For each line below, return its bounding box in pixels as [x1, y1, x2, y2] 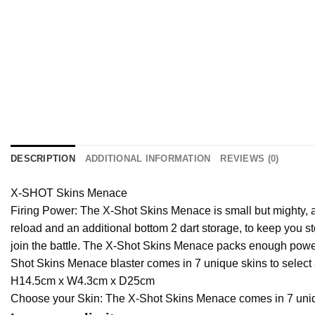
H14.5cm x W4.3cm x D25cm [11, 275, 155, 287]
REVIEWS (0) [220, 153, 279, 164]
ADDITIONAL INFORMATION [84, 153, 211, 164]
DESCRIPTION [11, 153, 75, 164]
